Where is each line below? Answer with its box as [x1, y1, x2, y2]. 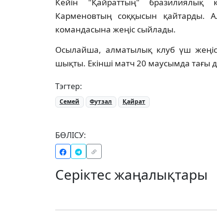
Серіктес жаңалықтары [55, 165, 208, 184]
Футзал [90, 97, 112, 106]
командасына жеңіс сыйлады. [55, 24, 176, 35]
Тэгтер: [55, 81, 82, 92]
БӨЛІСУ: [55, 129, 86, 140]
